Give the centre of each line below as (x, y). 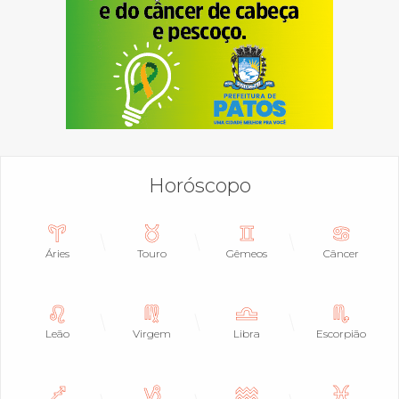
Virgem (152, 333)
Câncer (342, 253)
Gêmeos (247, 253)
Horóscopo (199, 185)
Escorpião (342, 333)
